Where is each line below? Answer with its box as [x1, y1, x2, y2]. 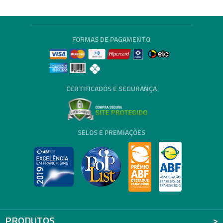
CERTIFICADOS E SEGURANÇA [66, 83, 157, 94]
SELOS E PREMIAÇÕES [77, 127, 145, 138]
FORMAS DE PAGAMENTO [72, 34, 151, 44]
